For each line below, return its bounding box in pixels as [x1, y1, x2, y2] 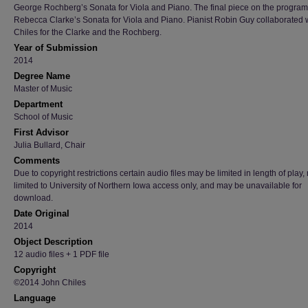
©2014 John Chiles [14, 278, 86, 287]
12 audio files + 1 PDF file [14, 250, 109, 259]
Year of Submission [14, 43, 98, 53]
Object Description [14, 236, 93, 247]
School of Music [14, 112, 73, 122]
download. [14, 193, 53, 203]
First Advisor [14, 127, 69, 137]
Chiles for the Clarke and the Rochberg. [14, 27, 162, 37]
